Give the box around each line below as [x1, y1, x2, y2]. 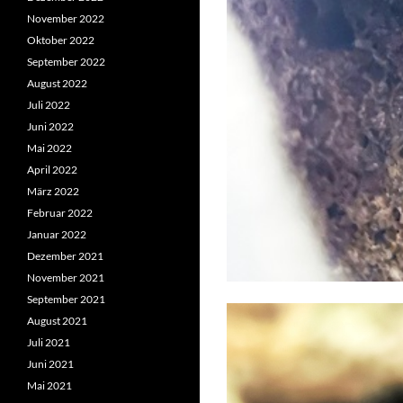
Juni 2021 [27, 357, 74, 371]
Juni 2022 [27, 120, 74, 133]
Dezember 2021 [27, 249, 103, 263]
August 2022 [27, 76, 87, 90]
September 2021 [27, 292, 105, 306]
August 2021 [27, 314, 87, 327]
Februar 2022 [27, 206, 93, 219]
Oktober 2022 [27, 33, 94, 47]
